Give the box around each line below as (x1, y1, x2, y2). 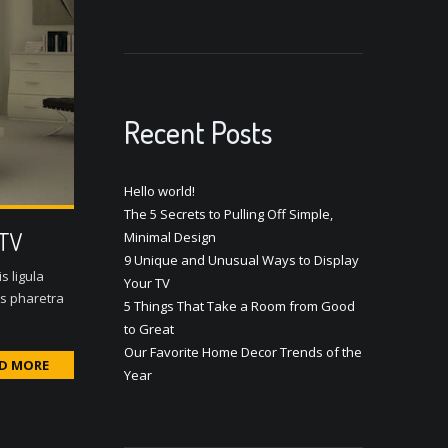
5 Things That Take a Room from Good (123, 296, 355, 315)
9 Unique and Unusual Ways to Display (123, 250, 359, 269)
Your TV (123, 273, 170, 292)
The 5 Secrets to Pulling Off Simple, (123, 204, 333, 223)
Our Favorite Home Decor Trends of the (123, 342, 362, 361)
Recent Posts (123, 112, 272, 151)
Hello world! (123, 181, 195, 200)
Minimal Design (123, 227, 216, 246)
